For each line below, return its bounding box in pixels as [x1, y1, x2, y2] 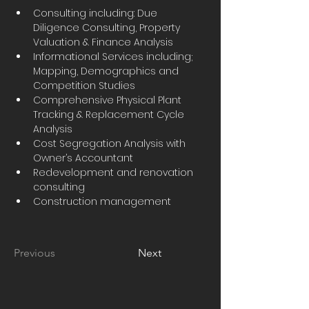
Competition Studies [33, 79, 135, 92]
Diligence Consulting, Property [33, 21, 183, 34]
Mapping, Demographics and [33, 64, 181, 78]
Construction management [33, 195, 171, 208]
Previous [14, 246, 55, 259]
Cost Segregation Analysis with [33, 137, 188, 150]
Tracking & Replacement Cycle [33, 108, 187, 121]
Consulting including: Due [33, 6, 160, 20]
